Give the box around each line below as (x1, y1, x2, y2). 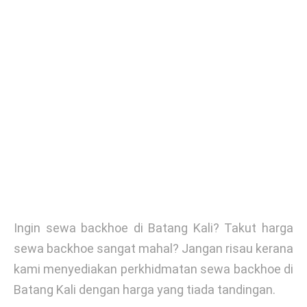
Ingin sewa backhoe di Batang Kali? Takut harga (14, 221, 293, 235)
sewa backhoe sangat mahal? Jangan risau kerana (14, 241, 293, 256)
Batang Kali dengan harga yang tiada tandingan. (14, 282, 275, 297)
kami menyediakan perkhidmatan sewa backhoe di (14, 262, 293, 276)
